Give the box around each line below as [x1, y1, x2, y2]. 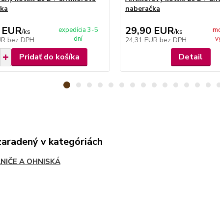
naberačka [125, 4, 160, 13]
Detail [179, 52, 203, 62]
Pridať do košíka [19, 52, 80, 62]
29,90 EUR [125, 24, 174, 37]
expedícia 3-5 [58, 26, 98, 34]
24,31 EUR [125, 35, 160, 45]
